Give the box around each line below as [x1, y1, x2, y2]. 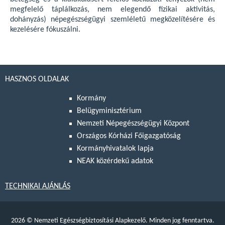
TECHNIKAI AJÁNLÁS [5, 182, 70, 191]
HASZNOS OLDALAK [5, 75, 69, 84]
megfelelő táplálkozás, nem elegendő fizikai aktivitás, [10, 6, 215, 14]
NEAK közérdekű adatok [77, 157, 153, 166]
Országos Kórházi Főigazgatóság [77, 132, 181, 141]
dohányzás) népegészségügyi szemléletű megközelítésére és [10, 16, 215, 24]
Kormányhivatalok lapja [77, 145, 154, 153]
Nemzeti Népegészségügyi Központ [77, 120, 189, 128]
